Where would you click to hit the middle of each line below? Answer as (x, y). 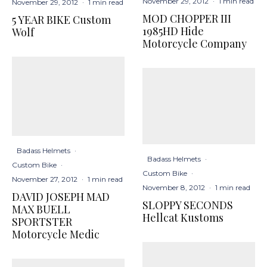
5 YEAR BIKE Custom (61, 19)
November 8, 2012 (174, 187)
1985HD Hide (173, 31)
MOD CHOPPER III (187, 19)
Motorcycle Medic (56, 235)
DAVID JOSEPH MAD (61, 197)
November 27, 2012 (45, 179)
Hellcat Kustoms (183, 217)
